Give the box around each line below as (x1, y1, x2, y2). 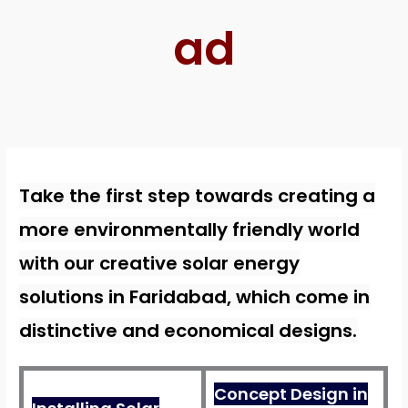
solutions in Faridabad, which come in (19, 284, 371, 311)
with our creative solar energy (19, 250, 301, 277)
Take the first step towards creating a (19, 183, 376, 209)
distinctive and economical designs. (19, 318, 358, 344)
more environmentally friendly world (19, 217, 361, 243)
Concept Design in (214, 382, 369, 406)
